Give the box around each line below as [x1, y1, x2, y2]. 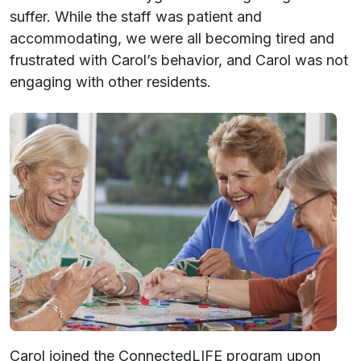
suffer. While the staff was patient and [10, 8, 262, 26]
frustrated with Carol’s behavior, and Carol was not [10, 52, 348, 69]
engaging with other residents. [10, 73, 211, 91]
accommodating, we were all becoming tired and [10, 30, 334, 48]
